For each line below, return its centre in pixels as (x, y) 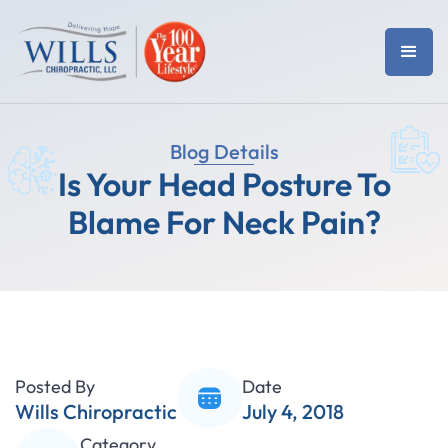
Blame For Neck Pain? (224, 222)
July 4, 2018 (293, 411)
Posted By (55, 386)
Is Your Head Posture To (224, 184)
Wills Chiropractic (96, 411)
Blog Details (224, 151)
